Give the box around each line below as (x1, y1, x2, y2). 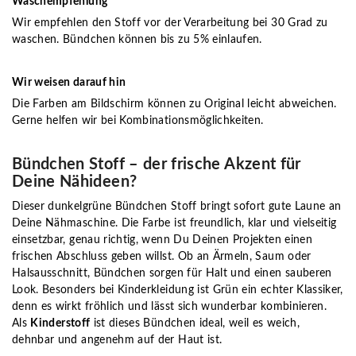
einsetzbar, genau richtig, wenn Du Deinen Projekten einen (12, 234, 312, 246)
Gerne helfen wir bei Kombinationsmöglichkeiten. (12, 115, 267, 126)
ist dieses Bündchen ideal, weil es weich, (90, 318, 300, 329)
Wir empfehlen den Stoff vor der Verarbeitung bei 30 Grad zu (12, 17, 328, 29)
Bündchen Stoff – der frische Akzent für (12, 157, 301, 172)
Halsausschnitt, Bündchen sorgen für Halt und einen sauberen (12, 268, 332, 279)
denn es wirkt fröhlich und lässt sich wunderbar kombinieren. (12, 301, 327, 312)
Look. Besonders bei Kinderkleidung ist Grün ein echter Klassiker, (12, 284, 343, 296)
